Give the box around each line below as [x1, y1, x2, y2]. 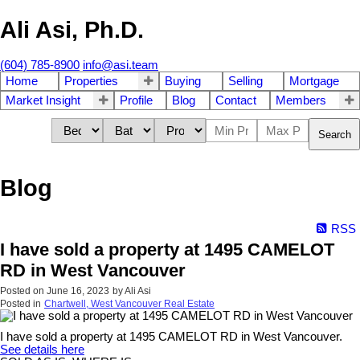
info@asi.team [83, 59, 158, 72]
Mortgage [288, 75, 339, 88]
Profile [120, 94, 153, 108]
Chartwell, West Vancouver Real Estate [44, 297, 215, 309]
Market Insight [6, 94, 80, 108]
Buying [165, 75, 202, 88]
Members [275, 94, 326, 108]
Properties [64, 75, 119, 88]
